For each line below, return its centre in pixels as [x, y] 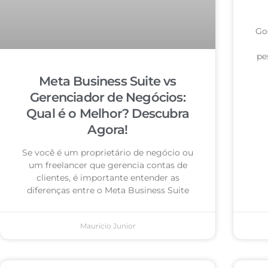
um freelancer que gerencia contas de [108, 165]
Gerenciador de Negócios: [108, 98]
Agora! [108, 130]
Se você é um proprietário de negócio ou [108, 153]
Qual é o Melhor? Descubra [108, 114]
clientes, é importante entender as [108, 178]
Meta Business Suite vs [108, 81]
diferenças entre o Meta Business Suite [108, 191]
